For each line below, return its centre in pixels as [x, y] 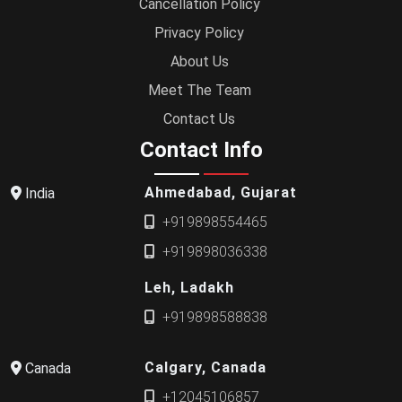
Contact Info [201, 150]
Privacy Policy [199, 33]
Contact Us [199, 119]
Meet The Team [199, 90]
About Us [199, 61]
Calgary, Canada [206, 367]
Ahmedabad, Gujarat [221, 192]
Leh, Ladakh [190, 287]
